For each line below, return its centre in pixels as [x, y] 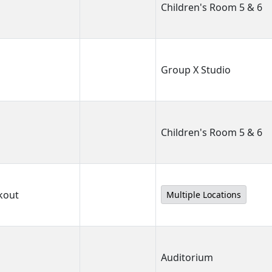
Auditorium [187, 257]
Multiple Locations [204, 195]
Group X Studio [196, 70]
